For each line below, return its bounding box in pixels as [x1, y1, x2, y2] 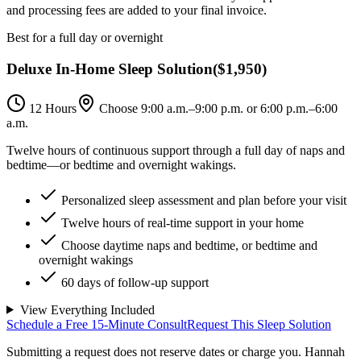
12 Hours [29, 101, 77, 115]
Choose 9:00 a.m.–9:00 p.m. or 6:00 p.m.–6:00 [99, 101, 338, 115]
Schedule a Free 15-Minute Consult [6, 317, 187, 331]
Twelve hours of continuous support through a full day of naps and [6, 143, 345, 157]
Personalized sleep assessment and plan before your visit [61, 193, 346, 207]
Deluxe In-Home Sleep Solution [6, 60, 213, 77]
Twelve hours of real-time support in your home [61, 215, 304, 230]
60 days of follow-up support [61, 275, 209, 289]
